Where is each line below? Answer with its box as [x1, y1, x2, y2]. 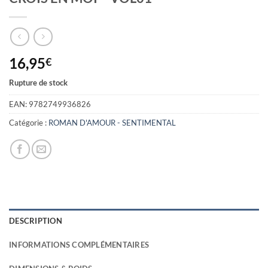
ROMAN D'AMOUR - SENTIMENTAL [48, 118, 176, 128]
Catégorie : [9, 118, 48, 128]
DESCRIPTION [9, 216, 62, 226]
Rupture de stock [9, 77, 68, 87]
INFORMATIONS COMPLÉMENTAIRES [9, 240, 150, 250]
